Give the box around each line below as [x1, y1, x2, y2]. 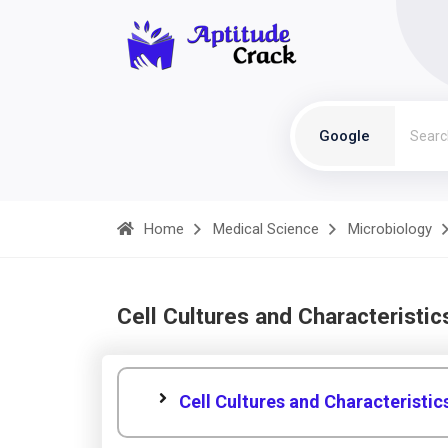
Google [319, 127, 370, 145]
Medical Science [213, 220, 319, 238]
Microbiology [348, 220, 432, 238]
